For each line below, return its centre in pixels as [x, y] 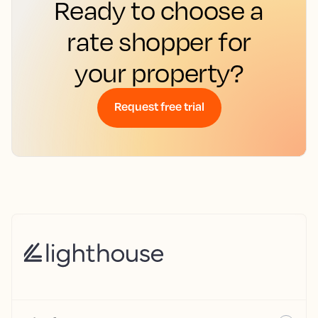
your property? [159, 73]
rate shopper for [159, 42]
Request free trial [159, 106]
